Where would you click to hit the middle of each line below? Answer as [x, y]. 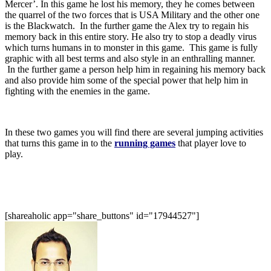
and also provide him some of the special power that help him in [126, 80]
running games [145, 143]
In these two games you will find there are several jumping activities [134, 132]
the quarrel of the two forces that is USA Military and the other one [132, 15]
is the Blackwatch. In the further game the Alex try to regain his [127, 25]
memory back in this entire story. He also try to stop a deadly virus [131, 36]
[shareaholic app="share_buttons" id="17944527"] [102, 215]
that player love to [211, 143]
